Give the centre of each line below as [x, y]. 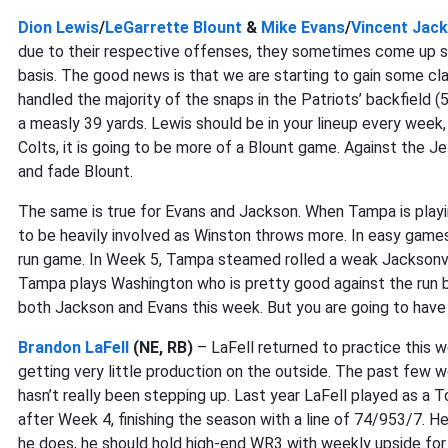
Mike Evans [303, 27]
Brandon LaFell [73, 347]
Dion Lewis [58, 27]
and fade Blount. [75, 171]
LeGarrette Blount [173, 27]
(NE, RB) [161, 347]
